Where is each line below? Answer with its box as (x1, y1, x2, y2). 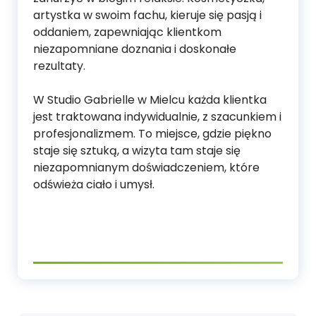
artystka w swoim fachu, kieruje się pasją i (33, 7, 262, 23)
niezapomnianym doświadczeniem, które (33, 159, 260, 176)
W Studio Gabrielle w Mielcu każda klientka (33, 92, 267, 108)
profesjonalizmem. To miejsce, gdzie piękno (33, 126, 272, 142)
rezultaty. (33, 58, 85, 74)
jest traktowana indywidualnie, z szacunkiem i (33, 109, 281, 125)
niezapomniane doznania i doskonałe (33, 41, 236, 57)
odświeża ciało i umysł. (33, 176, 154, 193)
